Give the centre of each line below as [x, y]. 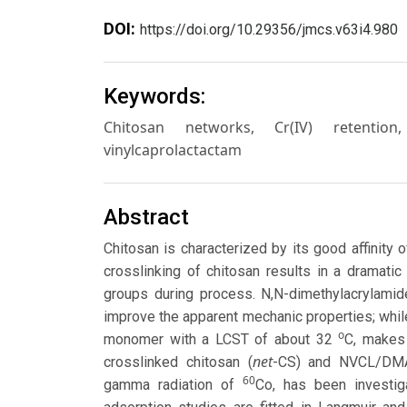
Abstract [146, 217]
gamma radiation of [174, 384]
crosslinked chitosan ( [178, 362]
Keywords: [154, 97]
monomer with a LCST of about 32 [221, 339]
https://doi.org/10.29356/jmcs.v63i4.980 [269, 30]
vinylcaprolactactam [173, 150]
